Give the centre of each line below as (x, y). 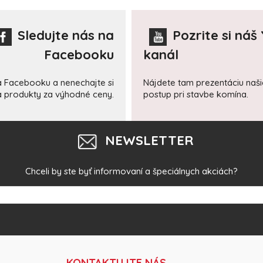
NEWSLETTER (149, 140)
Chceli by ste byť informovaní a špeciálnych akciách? (131, 171)
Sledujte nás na (66, 36)
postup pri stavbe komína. (196, 94)
